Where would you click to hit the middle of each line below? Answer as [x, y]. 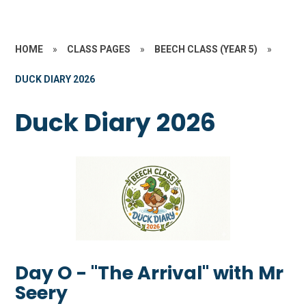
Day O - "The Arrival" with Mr [150, 273]
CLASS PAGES [99, 49]
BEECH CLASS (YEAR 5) [206, 49]
